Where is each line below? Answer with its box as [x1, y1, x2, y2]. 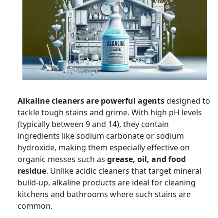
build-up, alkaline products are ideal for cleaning [18, 177, 196, 188]
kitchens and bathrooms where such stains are [18, 188, 191, 200]
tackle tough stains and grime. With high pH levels [18, 107, 202, 118]
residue [18, 165, 46, 176]
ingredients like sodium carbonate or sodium [18, 130, 184, 141]
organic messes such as [18, 153, 107, 164]
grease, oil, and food [107, 153, 186, 164]
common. [18, 200, 53, 211]
